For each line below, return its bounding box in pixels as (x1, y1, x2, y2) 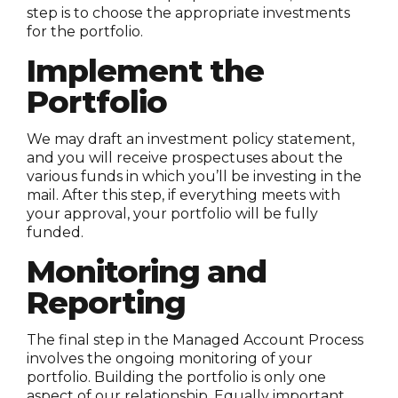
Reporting (27, 283, 186, 322)
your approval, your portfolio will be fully (27, 204, 318, 222)
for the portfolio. (27, 22, 143, 40)
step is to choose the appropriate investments (27, 4, 350, 21)
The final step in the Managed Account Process (27, 330, 363, 348)
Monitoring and (27, 251, 267, 291)
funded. (27, 223, 84, 241)
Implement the (27, 51, 265, 90)
